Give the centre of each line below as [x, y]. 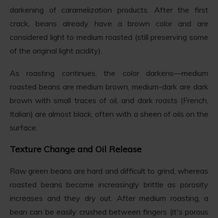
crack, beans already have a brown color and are [109, 23]
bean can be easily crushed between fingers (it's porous [109, 211]
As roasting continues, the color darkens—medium [109, 73]
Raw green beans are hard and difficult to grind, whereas [109, 171]
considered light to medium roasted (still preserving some [109, 37]
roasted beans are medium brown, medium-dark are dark [109, 86]
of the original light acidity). [56, 50]
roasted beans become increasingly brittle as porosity [109, 184]
